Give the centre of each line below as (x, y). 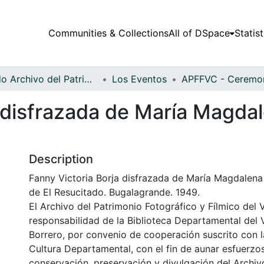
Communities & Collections (108, 33)
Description (61, 159)
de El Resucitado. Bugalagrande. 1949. (114, 192)
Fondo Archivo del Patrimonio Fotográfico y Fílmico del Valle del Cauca (88, 79)
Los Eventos (139, 79)
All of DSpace (199, 33)
